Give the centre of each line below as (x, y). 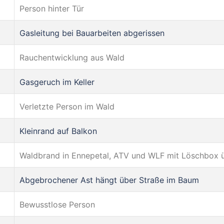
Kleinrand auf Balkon (58, 131)
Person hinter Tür (52, 8)
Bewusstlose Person (57, 204)
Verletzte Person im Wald (67, 106)
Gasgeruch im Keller (57, 82)
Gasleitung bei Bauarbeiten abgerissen (92, 33)
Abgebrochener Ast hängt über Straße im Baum (109, 180)
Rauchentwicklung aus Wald (72, 57)
